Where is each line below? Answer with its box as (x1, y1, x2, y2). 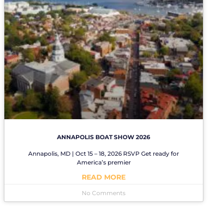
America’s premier (76, 158, 131, 166)
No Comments (82, 189, 126, 197)
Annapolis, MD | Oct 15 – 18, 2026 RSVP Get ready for (28, 149, 179, 157)
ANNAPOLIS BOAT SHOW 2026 (57, 133, 150, 141)
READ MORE (82, 172, 126, 182)
